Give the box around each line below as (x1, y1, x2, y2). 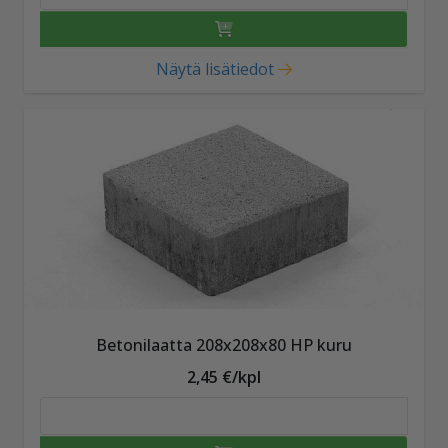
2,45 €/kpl (187, 365, 261, 388)
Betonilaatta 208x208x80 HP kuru (96, 333, 352, 356)
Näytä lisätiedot (155, 57, 274, 80)
